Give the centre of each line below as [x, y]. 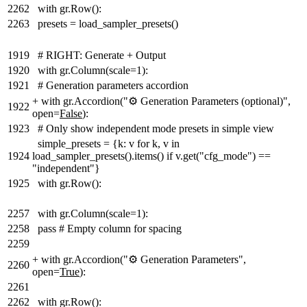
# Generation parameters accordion [113, 86]
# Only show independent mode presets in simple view [156, 129]
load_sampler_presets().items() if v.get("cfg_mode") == [151, 156]
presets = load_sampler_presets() [108, 24]
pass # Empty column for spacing [110, 229]
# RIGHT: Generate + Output [102, 56]
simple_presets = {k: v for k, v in [109, 144]
